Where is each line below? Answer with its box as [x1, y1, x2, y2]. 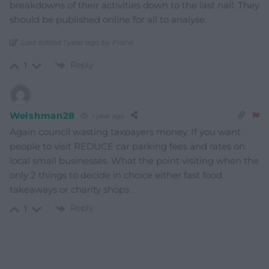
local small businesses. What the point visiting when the [10, 155, 259, 167]
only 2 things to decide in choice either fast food [10, 169, 222, 181]
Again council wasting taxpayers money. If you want [10, 126, 241, 138]
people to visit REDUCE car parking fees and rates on [10, 141, 245, 153]
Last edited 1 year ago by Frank [21, 38, 134, 47]
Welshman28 [10, 109, 75, 121]
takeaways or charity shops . [10, 184, 133, 196]
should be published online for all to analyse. [10, 14, 207, 26]
